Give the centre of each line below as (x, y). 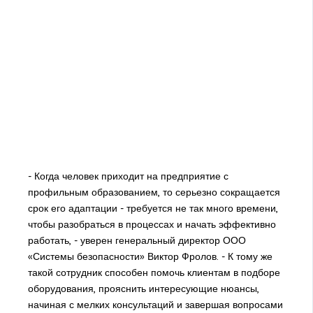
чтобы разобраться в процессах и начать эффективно (152, 225)
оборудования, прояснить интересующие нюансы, (143, 289)
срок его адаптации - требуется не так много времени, (153, 209)
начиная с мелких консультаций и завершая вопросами (155, 305)
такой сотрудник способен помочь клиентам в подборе (154, 273)
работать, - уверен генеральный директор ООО (137, 241)
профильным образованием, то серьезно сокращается (154, 192)
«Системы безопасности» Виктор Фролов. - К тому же (150, 257)
